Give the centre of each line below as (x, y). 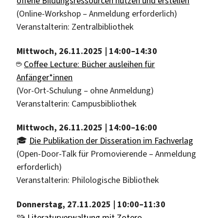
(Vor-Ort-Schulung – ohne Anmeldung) (85, 90)
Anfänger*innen (45, 77)
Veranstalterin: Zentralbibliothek (75, 27)
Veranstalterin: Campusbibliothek (77, 103)
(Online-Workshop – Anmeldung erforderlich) (97, 14)
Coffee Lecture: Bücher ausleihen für (90, 64)
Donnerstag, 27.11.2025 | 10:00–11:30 (91, 204)
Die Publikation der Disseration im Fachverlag (111, 141)
